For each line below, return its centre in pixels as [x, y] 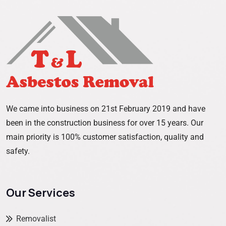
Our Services [41, 193]
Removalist [36, 219]
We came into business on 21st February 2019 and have [106, 108]
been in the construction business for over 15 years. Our [105, 123]
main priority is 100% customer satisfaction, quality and [105, 137]
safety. [18, 151]
